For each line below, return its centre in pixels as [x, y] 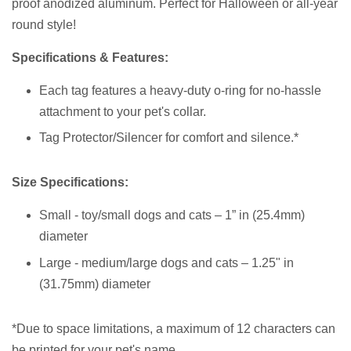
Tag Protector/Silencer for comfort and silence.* [169, 138]
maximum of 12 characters [239, 328]
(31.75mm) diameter [95, 284]
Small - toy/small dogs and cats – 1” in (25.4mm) [172, 215]
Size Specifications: [70, 183]
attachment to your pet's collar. [123, 112]
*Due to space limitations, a [89, 328]
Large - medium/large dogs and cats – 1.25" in [166, 262]
